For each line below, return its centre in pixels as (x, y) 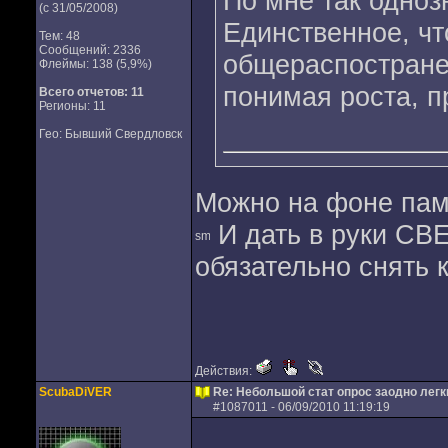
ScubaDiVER (75, 392)
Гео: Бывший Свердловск (110, 134)
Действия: (224, 371)
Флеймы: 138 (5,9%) (95, 64)
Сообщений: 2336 (89, 50)
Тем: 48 (59, 36)
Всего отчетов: (83, 92)
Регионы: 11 (72, 106)
